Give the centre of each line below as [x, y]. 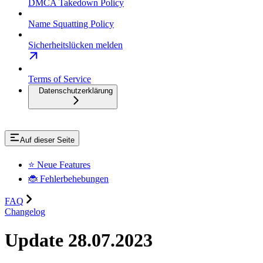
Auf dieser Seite [47, 140]
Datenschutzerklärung [76, 90]
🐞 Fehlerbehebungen [68, 178]
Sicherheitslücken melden [75, 45]
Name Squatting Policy [71, 23]
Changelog [25, 211]
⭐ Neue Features [59, 164]
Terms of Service [60, 79]
